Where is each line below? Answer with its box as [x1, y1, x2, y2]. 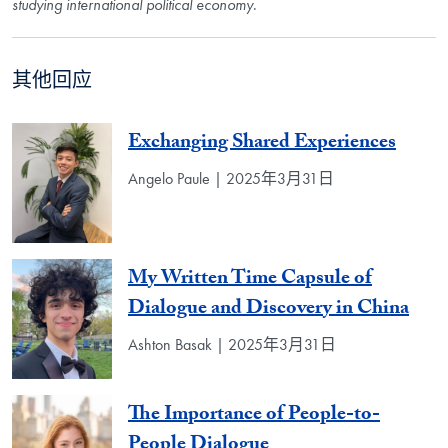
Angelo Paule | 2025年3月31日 [128, 167, 334, 189]
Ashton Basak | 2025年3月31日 [128, 333, 336, 355]
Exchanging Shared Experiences [128, 126, 396, 161]
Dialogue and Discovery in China [128, 292, 409, 327]
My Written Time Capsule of [128, 262, 372, 297]
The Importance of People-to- [128, 398, 380, 433]
